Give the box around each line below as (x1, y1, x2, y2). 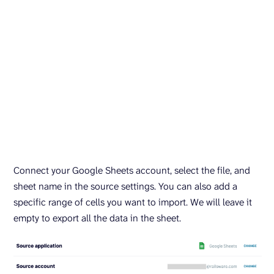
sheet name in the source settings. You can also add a (13, 180, 237, 193)
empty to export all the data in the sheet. (13, 212, 181, 225)
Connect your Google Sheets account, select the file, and (13, 164, 250, 177)
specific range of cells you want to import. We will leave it (13, 196, 252, 209)
